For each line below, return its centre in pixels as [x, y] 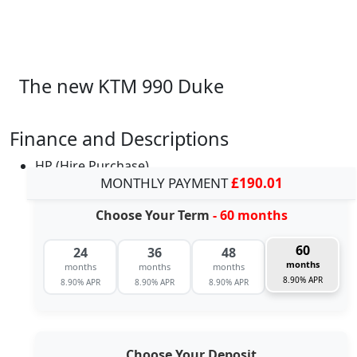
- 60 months [250, 215]
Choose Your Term [154, 215]
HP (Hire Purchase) [92, 165]
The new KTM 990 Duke [122, 86]
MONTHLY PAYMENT [165, 182]
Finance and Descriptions [119, 138]
